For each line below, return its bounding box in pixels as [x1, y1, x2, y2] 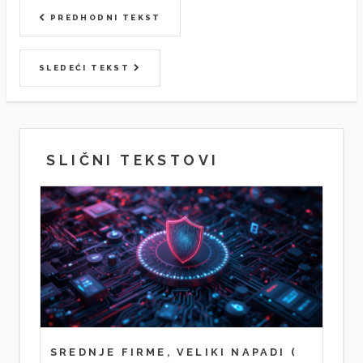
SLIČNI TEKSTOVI [40, 151, 220, 169]
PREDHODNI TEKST [46, 12, 161, 22]
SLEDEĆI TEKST [39, 63, 134, 73]
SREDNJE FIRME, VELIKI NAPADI [50, 346, 286, 359]
